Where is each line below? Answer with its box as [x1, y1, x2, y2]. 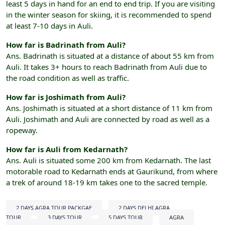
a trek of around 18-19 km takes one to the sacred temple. [6, 177, 207, 188]
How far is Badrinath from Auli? [6, 40, 126, 50]
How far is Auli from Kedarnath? [6, 144, 128, 155]
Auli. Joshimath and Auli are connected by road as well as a [6, 114, 209, 125]
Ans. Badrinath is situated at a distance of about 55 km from [6, 51, 214, 61]
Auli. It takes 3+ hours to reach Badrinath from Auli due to [6, 62, 207, 72]
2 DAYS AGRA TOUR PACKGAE [16, 204, 92, 212]
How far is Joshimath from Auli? [6, 92, 126, 102]
